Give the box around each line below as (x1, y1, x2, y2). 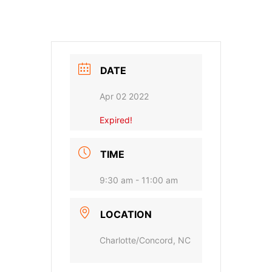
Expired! (100, 115, 132, 126)
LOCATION (100, 208, 152, 221)
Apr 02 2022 (100, 91, 149, 102)
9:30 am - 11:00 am (100, 175, 178, 186)
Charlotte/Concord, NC (100, 235, 191, 246)
